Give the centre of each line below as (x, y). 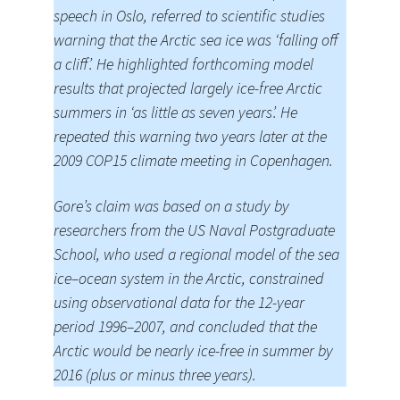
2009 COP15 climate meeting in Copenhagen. (193, 160)
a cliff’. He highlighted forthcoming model (183, 64)
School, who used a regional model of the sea (196, 254)
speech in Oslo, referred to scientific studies (189, 16)
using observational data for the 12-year (179, 302)
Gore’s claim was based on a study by (171, 206)
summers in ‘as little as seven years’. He (175, 112)
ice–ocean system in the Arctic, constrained (189, 278)
